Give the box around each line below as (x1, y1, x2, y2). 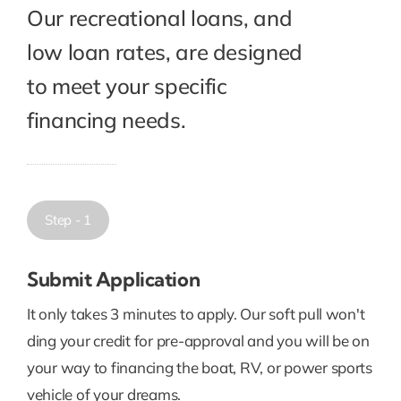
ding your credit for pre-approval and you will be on (26, 330, 370, 350)
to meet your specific (26, 72, 227, 99)
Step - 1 (44, 210, 92, 228)
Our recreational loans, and (26, 4, 293, 31)
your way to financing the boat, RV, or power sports (26, 357, 372, 377)
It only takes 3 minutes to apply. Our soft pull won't (26, 303, 365, 323)
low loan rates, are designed (26, 38, 303, 65)
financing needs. (26, 106, 186, 133)
